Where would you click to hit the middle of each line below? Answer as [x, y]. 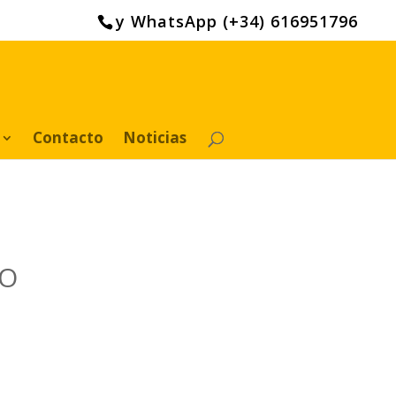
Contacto [68, 137]
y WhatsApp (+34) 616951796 [237, 21]
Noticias [155, 137]
